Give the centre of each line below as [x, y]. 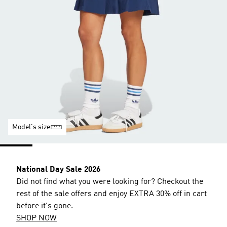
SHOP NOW [36, 218]
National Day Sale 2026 [58, 170]
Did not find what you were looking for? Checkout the [110, 182]
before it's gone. [45, 206]
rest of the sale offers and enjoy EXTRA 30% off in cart [111, 194]
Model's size [31, 127]
